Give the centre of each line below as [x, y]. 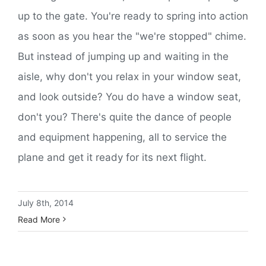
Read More [39, 219]
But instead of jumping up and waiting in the [123, 56]
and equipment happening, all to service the [122, 137]
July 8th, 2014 [46, 202]
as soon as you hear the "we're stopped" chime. [132, 36]
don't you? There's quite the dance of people [125, 117]
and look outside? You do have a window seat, [129, 96]
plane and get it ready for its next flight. [112, 157]
